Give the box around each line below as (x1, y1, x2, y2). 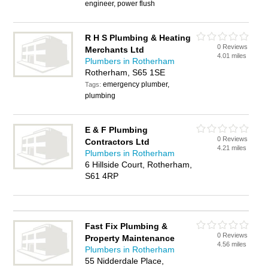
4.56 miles (217, 240, 247, 248)
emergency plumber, (103, 80, 170, 89)
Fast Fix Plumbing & (85, 221, 168, 231)
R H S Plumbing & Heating (85, 33, 191, 42)
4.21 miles (217, 144, 247, 151)
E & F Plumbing (85, 125, 148, 135)
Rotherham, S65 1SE (85, 68, 166, 77)
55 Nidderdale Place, (85, 256, 165, 266)
